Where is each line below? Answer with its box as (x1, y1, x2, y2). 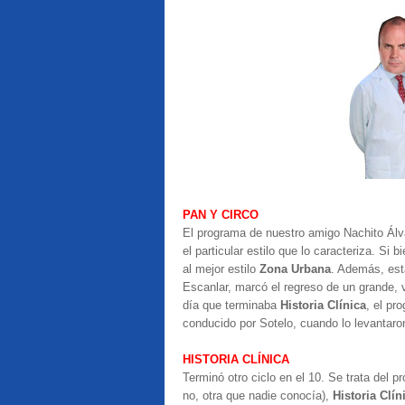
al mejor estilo (183, 262, 259, 276)
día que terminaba (183, 298, 280, 312)
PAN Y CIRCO (183, 208, 259, 221)
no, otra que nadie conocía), (183, 389, 333, 402)
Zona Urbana (259, 262, 331, 276)
